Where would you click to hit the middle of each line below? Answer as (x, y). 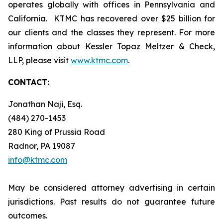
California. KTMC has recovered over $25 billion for (111, 18)
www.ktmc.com (99, 60)
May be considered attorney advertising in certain (111, 188)
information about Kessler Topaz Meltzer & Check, (111, 46)
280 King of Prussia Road (56, 132)
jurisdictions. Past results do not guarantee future (111, 202)
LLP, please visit (39, 60)
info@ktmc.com (38, 160)
